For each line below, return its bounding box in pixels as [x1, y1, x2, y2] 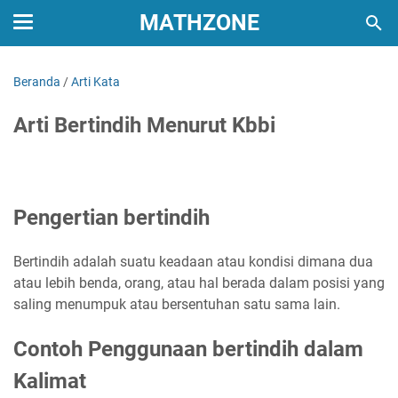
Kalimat [13, 369, 86, 394]
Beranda [13, 75, 60, 89]
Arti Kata [71, 75, 120, 89]
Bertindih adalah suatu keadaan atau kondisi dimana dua [13, 253, 373, 270]
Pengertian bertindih [13, 205, 210, 230]
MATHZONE [139, 10, 259, 36]
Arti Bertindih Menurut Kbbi [13, 113, 275, 138]
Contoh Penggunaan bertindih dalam [13, 337, 363, 362]
